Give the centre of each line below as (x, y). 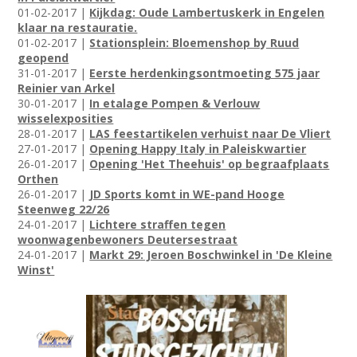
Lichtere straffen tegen (158, 225)
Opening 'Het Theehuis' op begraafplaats (210, 164)
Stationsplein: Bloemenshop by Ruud (194, 43)
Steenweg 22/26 (64, 210)
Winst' (36, 270)
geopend (43, 58)
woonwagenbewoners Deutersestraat (128, 240)
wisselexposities (66, 119)
